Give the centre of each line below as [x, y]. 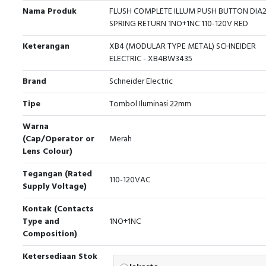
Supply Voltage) [55, 187]
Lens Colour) [47, 152]
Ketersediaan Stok [60, 257]
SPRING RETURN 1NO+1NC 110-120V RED [179, 24]
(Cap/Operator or [58, 139]
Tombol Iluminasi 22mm [150, 104]
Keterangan [46, 47]
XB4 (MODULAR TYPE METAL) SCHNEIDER [183, 47]
